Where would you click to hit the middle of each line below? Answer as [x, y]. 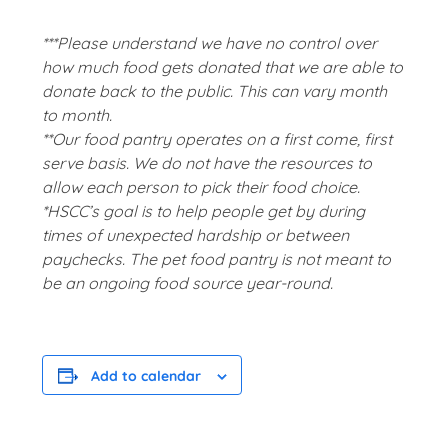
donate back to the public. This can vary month [215, 91]
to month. [77, 115]
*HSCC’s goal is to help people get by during [204, 211]
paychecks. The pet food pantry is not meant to [217, 259]
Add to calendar [145, 376]
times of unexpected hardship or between [196, 235]
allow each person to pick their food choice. [201, 187]
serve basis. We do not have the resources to [207, 163]
